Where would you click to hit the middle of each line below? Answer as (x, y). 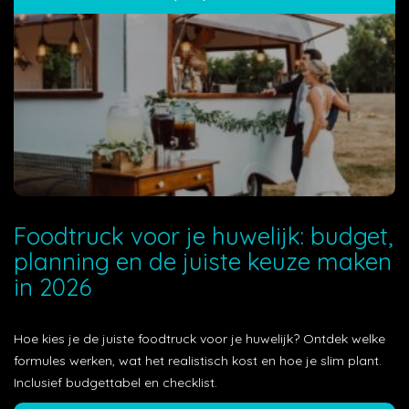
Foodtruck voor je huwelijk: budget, (203, 236)
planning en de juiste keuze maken (203, 262)
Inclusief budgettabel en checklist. (115, 383)
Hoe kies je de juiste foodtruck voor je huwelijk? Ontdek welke (199, 339)
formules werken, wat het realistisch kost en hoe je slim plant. (198, 361)
